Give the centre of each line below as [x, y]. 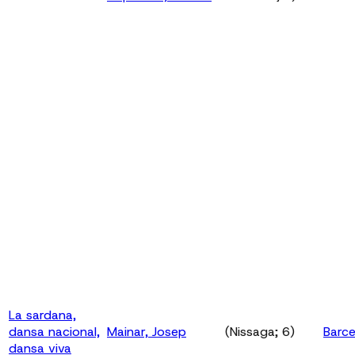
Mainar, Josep [147, 331]
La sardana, [42, 315]
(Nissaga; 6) [260, 331]
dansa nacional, [54, 331]
